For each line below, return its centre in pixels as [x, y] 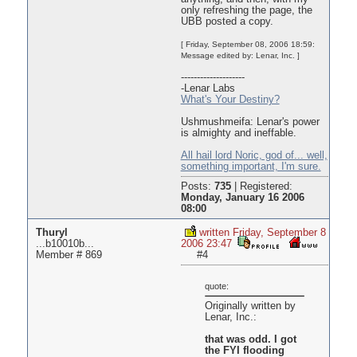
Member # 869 [69, 255]
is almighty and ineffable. [238, 133]
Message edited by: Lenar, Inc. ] [240, 56]
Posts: [197, 187]
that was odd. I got [250, 340]
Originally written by [250, 306]
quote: [216, 286]
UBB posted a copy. [227, 22]
